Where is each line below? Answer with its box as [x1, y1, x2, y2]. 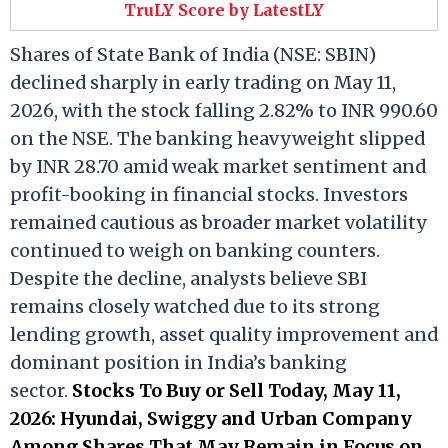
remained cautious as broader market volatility [10, 210, 427, 234]
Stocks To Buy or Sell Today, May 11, [72, 378, 401, 402]
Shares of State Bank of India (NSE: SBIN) [10, 42, 376, 66]
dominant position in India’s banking [10, 350, 347, 374]
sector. [10, 378, 72, 402]
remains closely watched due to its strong [10, 294, 380, 318]
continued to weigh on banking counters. [10, 238, 380, 262]
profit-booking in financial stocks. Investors [10, 182, 408, 206]
